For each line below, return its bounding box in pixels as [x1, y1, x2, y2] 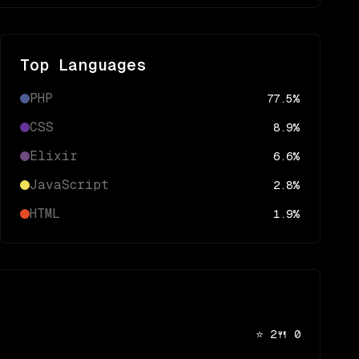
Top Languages [20, 56, 147, 74]
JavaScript [30, 177, 108, 192]
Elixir [30, 148, 78, 163]
